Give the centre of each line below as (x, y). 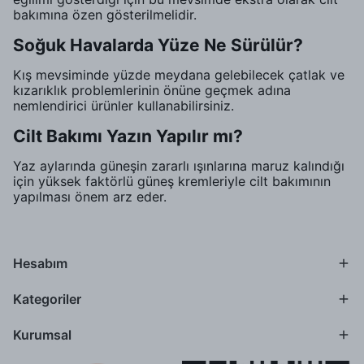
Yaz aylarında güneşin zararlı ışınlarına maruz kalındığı (179, 166)
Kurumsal (42, 335)
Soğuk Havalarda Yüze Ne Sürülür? (158, 45)
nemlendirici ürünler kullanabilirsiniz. (123, 106)
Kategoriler (47, 299)
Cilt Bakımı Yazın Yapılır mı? (128, 136)
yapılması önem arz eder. (90, 197)
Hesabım (40, 263)
